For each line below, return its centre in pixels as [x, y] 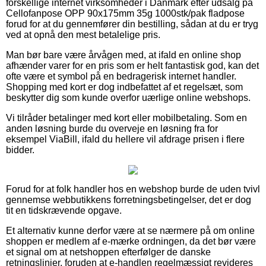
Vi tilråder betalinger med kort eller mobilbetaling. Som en [126, 118]
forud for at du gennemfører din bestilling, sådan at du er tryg [132, 24]
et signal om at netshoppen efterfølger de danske [108, 252]
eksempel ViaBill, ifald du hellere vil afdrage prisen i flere [125, 139]
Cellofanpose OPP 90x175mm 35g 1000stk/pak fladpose [125, 13]
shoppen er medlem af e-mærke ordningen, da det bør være [131, 241]
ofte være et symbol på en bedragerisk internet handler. [121, 76]
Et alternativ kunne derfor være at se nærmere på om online [130, 230]
